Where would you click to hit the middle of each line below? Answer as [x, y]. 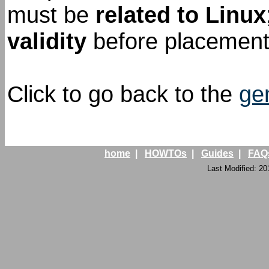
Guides [217, 153]
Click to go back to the [123, 94]
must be [51, 14]
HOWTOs [166, 153]
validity [47, 41]
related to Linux [181, 14]
